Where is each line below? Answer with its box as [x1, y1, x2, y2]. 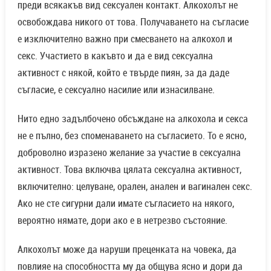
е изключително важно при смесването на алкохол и [17, 31, 232, 45]
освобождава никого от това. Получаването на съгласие [17, 15, 249, 28]
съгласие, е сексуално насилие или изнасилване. [17, 82, 215, 96]
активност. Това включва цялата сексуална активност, [17, 162, 241, 176]
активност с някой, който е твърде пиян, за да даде [17, 65, 229, 79]
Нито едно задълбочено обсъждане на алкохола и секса [17, 111, 248, 125]
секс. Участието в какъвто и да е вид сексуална [17, 48, 213, 62]
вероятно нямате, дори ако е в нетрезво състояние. [17, 213, 227, 227]
